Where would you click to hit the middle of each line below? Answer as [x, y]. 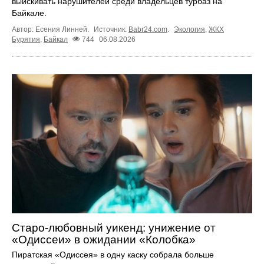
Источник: [111, 29]
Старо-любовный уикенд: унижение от [114, 228]
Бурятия [26, 39]
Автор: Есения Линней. [51, 29]
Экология [189, 29]
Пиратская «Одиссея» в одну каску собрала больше [113, 255]
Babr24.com [148, 29]
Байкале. [29, 13]
